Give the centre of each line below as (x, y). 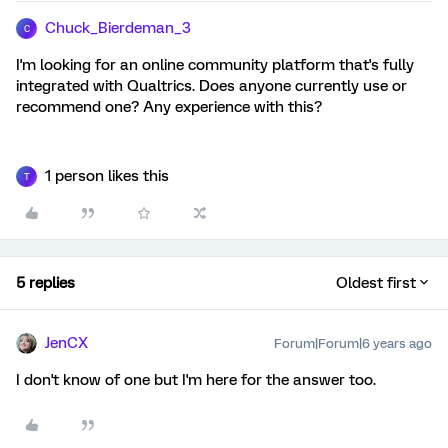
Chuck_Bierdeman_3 (118, 28)
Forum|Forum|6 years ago (353, 343)
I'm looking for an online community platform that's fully (215, 65)
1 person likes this (107, 176)
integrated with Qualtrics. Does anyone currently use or (211, 86)
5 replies (45, 283)
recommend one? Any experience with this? (169, 107)
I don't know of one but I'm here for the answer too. (196, 380)
